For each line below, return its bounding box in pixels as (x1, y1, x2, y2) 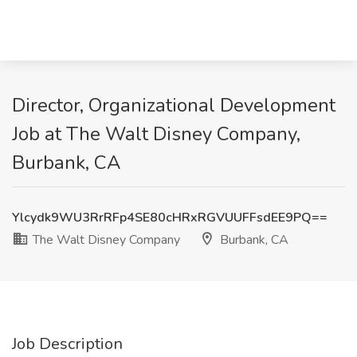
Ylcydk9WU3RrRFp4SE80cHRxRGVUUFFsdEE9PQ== (12, 209, 328, 226)
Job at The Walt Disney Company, (12, 121, 300, 147)
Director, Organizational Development (12, 92, 335, 118)
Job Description (12, 333, 123, 355)
